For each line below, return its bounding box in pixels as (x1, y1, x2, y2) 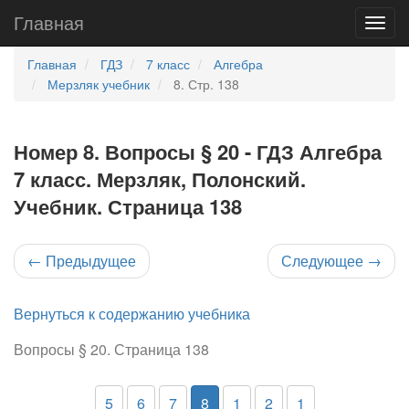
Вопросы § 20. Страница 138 (14, 339, 209, 360)
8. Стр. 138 (173, 75, 239, 93)
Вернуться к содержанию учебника (14, 303, 250, 324)
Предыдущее (42, 250, 136, 271)
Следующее (281, 250, 367, 271)
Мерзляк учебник (47, 75, 150, 93)
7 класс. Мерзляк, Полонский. (14, 164, 306, 194)
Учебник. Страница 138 (14, 192, 242, 221)
